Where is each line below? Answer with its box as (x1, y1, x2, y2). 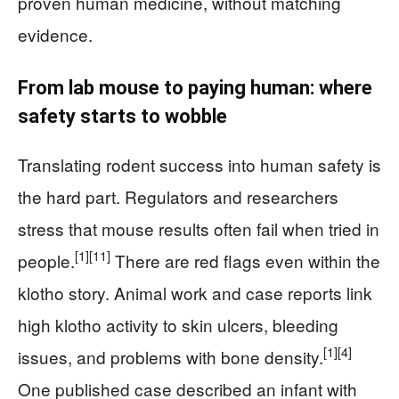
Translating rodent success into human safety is (18, 151, 381, 176)
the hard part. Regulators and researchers (18, 183, 338, 208)
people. (18, 248, 75, 273)
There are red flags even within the (110, 248, 380, 273)
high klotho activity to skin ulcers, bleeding (18, 312, 338, 337)
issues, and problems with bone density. (18, 344, 323, 369)
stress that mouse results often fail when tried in (18, 216, 379, 240)
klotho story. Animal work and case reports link (18, 280, 372, 305)
